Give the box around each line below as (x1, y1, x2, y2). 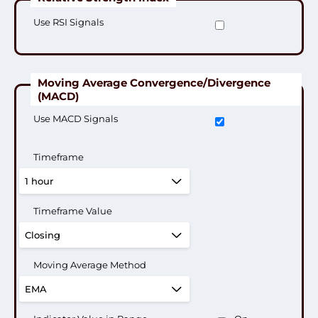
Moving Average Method (33, 259, 146, 270)
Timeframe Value (33, 205, 112, 216)
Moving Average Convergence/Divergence (38, 76, 270, 89)
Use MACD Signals (33, 113, 118, 124)
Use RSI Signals (33, 16, 104, 28)
